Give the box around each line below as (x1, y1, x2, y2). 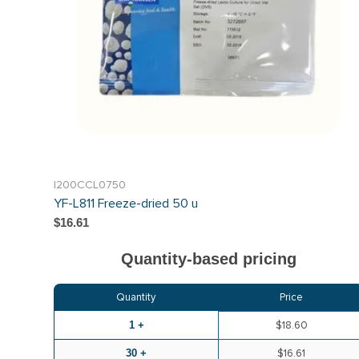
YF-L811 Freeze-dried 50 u (54, 195, 199, 212)
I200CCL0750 (54, 177, 127, 192)
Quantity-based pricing (121, 249, 297, 268)
